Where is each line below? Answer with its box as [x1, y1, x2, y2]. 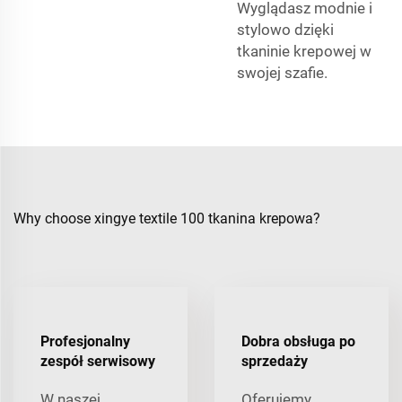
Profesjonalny [40, 332, 130, 350]
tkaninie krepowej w [237, 41, 371, 60]
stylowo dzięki [237, 20, 334, 39]
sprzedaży [241, 352, 308, 370]
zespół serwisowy [40, 352, 155, 370]
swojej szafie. [237, 63, 328, 82]
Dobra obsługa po [241, 332, 355, 350]
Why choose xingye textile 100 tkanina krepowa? [13, 209, 320, 227]
